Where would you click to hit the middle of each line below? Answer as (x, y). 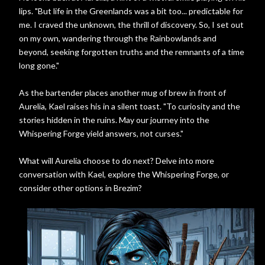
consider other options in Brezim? (80, 188)
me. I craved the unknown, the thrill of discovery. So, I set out (131, 25)
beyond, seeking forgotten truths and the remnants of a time (132, 52)
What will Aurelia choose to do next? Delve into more (117, 161)
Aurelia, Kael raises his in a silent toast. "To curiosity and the (130, 106)
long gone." (39, 65)
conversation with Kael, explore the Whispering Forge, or (124, 174)
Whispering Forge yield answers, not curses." (101, 133)
